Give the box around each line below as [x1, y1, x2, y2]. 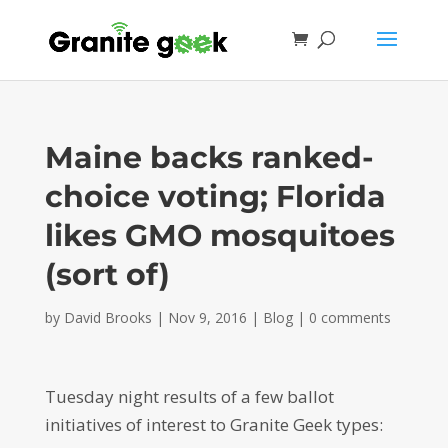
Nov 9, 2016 [167, 308, 247, 327]
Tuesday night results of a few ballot [44, 385, 334, 408]
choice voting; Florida [44, 178, 386, 215]
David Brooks [63, 308, 152, 327]
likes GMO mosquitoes [44, 217, 395, 254]
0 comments [308, 308, 391, 327]
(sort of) [44, 256, 170, 293]
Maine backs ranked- [44, 139, 374, 176]
